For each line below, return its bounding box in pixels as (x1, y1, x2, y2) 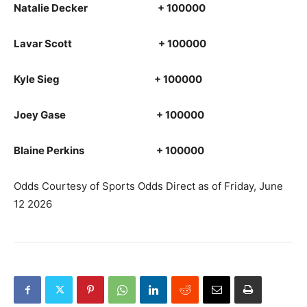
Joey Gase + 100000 (14, 108, 204, 121)
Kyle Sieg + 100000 (14, 73, 202, 86)
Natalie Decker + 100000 (14, 1, 206, 14)
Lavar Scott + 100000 (14, 37, 206, 50)
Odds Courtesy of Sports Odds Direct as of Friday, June (14, 180, 283, 193)
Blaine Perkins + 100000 (14, 144, 204, 157)
